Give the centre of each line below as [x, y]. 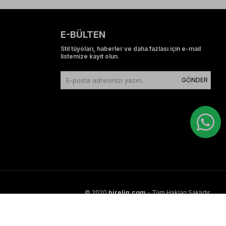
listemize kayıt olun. [90, 56]
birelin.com [127, 192]
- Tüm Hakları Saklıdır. [178, 192]
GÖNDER [195, 80]
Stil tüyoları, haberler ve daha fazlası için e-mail [130, 48]
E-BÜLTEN [83, 34]
